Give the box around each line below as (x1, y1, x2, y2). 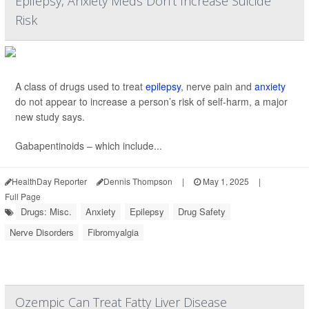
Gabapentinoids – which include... (15, 139, 162, 152)
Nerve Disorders (10, 226, 74, 239)
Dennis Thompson (103, 175, 172, 187)
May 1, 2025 (201, 175, 249, 187)
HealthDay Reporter (12, 175, 87, 187)
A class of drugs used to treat (15, 79, 146, 93)
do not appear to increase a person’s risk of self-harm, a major (15, 94, 288, 108)
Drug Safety (178, 205, 226, 218)
